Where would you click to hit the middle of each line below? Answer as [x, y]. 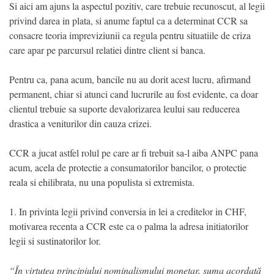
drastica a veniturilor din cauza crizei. [82, 124]
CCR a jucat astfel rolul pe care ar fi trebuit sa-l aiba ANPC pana [134, 153]
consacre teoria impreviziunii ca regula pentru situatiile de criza [130, 35]
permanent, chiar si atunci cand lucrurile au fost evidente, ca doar [134, 94]
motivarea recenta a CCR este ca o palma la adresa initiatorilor [129, 226]
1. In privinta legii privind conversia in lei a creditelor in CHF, [128, 212]
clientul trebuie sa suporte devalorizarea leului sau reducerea [124, 109]
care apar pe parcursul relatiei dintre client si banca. [107, 50]
